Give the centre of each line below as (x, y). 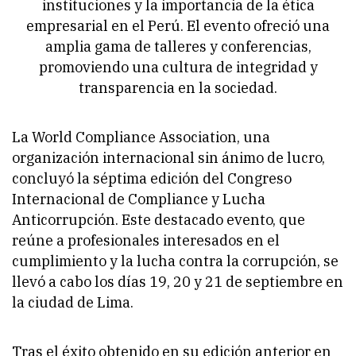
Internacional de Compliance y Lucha (139, 199)
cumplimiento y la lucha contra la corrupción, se (175, 261)
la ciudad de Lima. (73, 303)
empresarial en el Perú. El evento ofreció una (178, 26)
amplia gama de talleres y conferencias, (178, 47)
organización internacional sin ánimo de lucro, (168, 158)
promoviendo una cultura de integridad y (178, 68)
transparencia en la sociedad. (178, 88)
